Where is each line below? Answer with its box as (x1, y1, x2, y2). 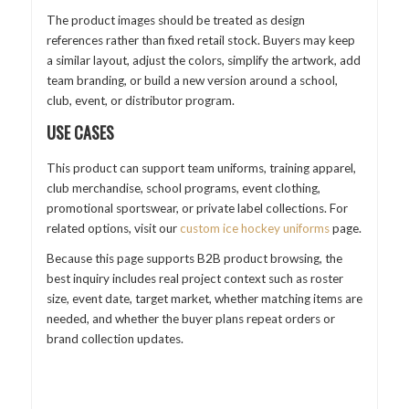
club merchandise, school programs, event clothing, (46, 180, 320, 195)
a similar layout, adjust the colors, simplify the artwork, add (46, 53, 361, 68)
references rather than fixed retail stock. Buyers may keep (46, 33, 355, 48)
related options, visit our (46, 220, 180, 236)
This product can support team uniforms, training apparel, (46, 160, 356, 175)
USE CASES (46, 120, 114, 144)
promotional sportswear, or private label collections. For (46, 200, 348, 215)
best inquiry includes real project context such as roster (46, 271, 343, 287)
